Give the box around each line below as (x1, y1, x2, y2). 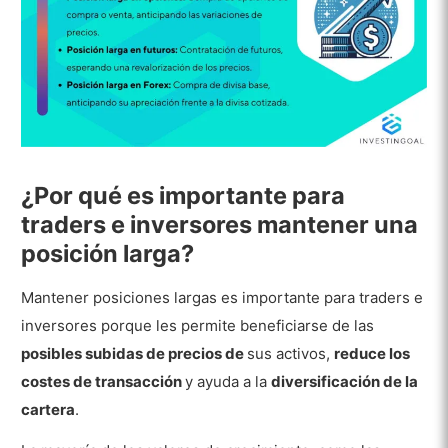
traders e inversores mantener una (21, 209, 419, 239)
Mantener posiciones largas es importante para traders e (21, 288, 424, 308)
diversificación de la (271, 372, 419, 392)
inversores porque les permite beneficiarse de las (21, 316, 375, 336)
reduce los (334, 344, 411, 364)
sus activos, (247, 344, 335, 364)
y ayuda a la (185, 372, 272, 392)
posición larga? (21, 238, 195, 268)
